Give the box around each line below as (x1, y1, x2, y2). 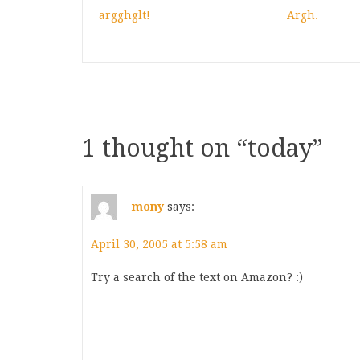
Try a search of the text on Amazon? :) (91, 271, 303, 284)
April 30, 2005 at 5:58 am (91, 238, 227, 251)
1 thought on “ (82, 134, 247, 162)
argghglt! (99, 9, 150, 22)
